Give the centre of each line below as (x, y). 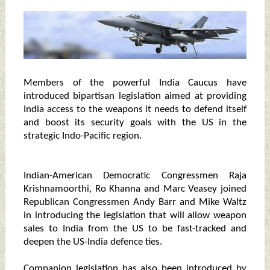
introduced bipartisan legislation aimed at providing (135, 96)
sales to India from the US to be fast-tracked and (135, 229)
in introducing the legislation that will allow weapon (135, 216)
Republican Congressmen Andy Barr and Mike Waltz (135, 202)
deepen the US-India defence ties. (93, 242)
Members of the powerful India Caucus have (135, 83)
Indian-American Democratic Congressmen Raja (135, 176)
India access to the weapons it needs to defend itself (135, 110)
